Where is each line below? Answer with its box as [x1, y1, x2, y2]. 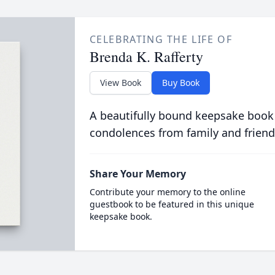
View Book [99, 77, 141, 88]
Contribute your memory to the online [89, 186, 246, 198]
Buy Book [161, 77, 199, 88]
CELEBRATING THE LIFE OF [89, 33, 233, 46]
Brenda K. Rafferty [89, 47, 203, 66]
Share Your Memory [89, 167, 186, 180]
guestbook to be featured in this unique [89, 198, 254, 210]
